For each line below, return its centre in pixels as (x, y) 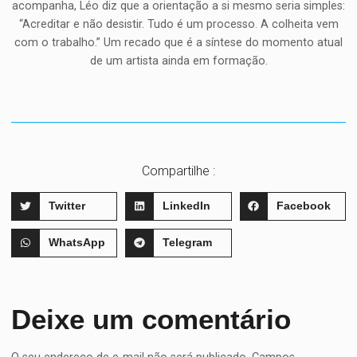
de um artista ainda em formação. (178, 61)
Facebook (303, 206)
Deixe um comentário (151, 319)
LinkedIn (186, 206)
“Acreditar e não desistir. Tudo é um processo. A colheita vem (178, 25)
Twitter (67, 206)
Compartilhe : (178, 171)
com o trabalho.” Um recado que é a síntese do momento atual (178, 43)
